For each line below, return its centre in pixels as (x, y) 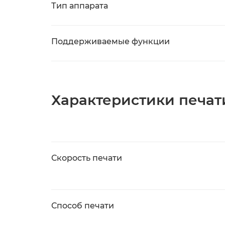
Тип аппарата (80, 6)
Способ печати (83, 206)
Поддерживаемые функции (110, 41)
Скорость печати (87, 158)
